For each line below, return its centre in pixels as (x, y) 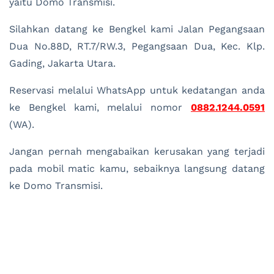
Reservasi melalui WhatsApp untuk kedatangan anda (137, 91)
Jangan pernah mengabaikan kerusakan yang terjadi (137, 152)
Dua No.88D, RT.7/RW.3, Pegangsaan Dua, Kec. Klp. (137, 46)
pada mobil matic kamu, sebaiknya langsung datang (137, 169)
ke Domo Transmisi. (56, 186)
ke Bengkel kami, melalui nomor (100, 108)
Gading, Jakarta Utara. (62, 64)
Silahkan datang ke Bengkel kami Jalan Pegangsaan (137, 29)
